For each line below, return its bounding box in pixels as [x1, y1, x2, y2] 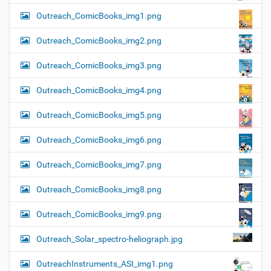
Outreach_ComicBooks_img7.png [36, 160, 162, 170]
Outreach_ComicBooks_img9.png [36, 209, 162, 220]
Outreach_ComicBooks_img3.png [36, 60, 162, 71]
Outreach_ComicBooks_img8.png [36, 184, 162, 195]
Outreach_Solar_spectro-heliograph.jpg [36, 234, 183, 244]
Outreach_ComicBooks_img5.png [36, 110, 162, 120]
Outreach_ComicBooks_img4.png [36, 85, 162, 96]
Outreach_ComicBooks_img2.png [36, 36, 162, 46]
